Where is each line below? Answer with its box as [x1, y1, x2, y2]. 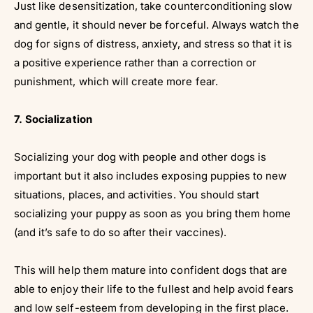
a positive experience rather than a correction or [14, 55, 257, 69]
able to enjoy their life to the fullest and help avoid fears [14, 282, 293, 296]
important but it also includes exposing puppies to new [14, 168, 287, 182]
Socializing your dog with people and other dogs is [14, 150, 267, 163]
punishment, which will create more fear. [14, 74, 218, 88]
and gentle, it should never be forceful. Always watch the [14, 17, 299, 31]
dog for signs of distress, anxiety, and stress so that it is [14, 36, 292, 50]
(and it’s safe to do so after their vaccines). [14, 225, 227, 239]
